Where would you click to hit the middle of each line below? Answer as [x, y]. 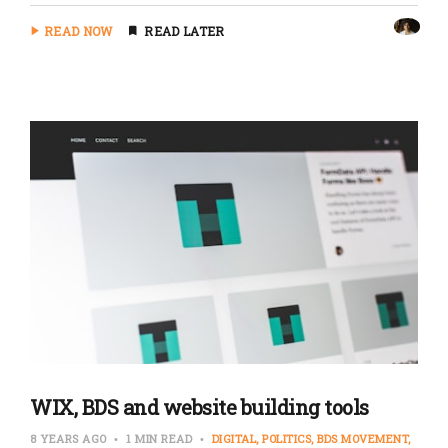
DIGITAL [233, 438]
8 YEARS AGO [70, 438]
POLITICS [286, 438]
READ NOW [78, 31]
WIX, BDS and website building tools [199, 406]
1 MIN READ [159, 438]
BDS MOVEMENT [362, 438]
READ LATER [184, 31]
